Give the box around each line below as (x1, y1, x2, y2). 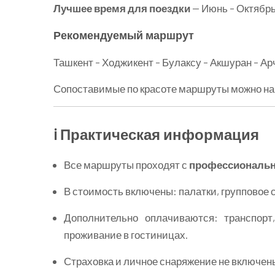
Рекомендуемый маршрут (53, 28, 194, 42)
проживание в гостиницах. (64, 228, 188, 241)
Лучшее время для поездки (53, 1, 190, 14)
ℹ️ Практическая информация (53, 125, 259, 143)
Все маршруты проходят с (64, 158, 189, 171)
